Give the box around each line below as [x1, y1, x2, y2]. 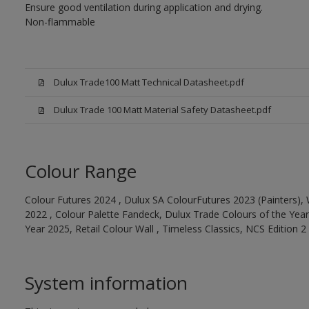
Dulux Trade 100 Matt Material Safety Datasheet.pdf [53, 103, 271, 116]
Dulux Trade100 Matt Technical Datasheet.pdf [53, 76, 244, 88]
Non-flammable [24, 15, 95, 28]
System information [24, 270, 188, 295]
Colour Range [24, 159, 137, 183]
